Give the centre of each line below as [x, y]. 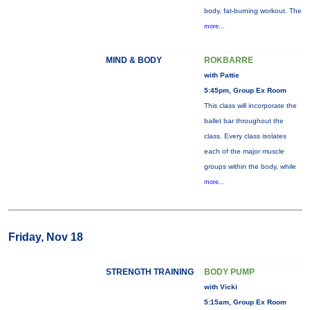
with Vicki [220, 287]
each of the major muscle [244, 151]
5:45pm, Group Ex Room [245, 90]
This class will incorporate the [250, 106]
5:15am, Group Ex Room [245, 302]
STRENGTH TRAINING [149, 272]
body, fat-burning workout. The [253, 11]
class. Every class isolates [245, 136]
